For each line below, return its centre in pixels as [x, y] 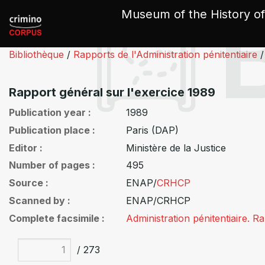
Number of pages [49, 165]
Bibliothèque [36, 54]
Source [26, 183]
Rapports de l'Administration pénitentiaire [165, 54]
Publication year [47, 112]
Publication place [49, 130]
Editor [23, 148]
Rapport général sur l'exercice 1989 [112, 92]
